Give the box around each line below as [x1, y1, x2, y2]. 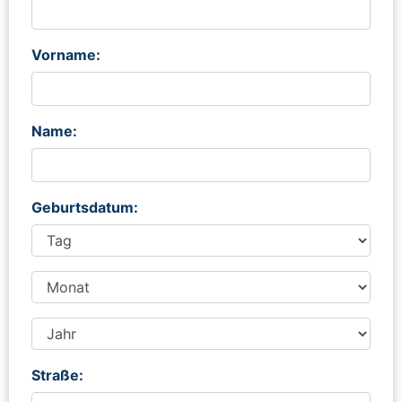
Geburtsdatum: [31, 197, 138, 216]
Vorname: [31, 45, 100, 64]
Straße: [31, 365, 83, 384]
